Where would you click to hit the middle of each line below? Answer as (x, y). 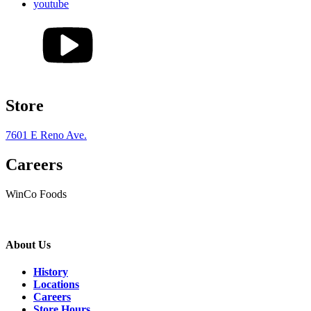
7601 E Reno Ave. (46, 135)
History (51, 272)
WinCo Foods (36, 194)
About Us (28, 244)
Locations (56, 285)
